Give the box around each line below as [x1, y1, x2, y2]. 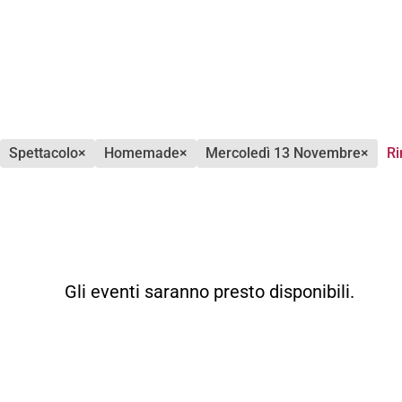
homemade [114, 144, 179, 162]
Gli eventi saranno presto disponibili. [65, 281, 354, 302]
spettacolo [18, 144, 78, 162]
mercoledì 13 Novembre [218, 144, 361, 162]
